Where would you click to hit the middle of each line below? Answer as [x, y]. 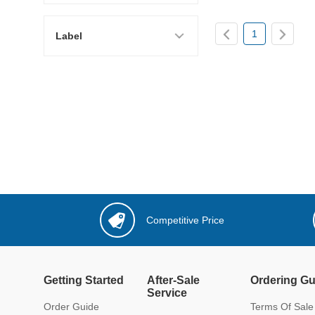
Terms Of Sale [282, 306]
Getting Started [84, 280]
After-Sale [173, 280]
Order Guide [71, 306]
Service [167, 292]
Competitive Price [185, 220]
